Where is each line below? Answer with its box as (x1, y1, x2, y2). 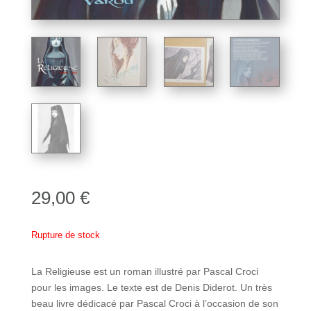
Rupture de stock (31, 230, 100, 241)
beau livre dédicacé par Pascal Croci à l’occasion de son (31, 298, 278, 310)
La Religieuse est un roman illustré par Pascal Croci (31, 266, 258, 278)
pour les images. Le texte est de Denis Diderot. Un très (31, 282, 272, 294)
